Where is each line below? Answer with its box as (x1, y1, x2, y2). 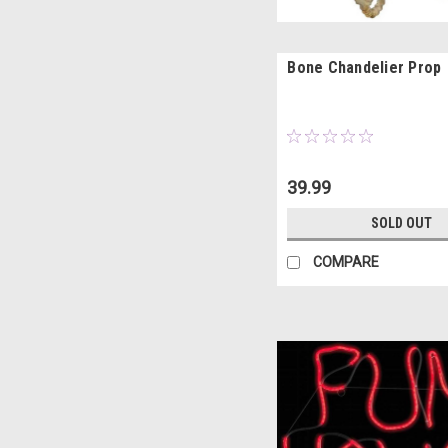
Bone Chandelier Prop (287, 58, 442, 78)
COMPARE (313, 254, 380, 271)
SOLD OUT (371, 215, 433, 232)
